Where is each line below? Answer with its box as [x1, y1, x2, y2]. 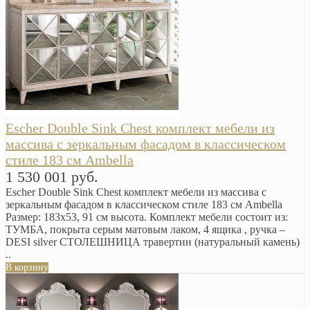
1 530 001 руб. [6, 168, 98, 186]
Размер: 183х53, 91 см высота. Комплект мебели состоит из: [6, 211, 288, 224]
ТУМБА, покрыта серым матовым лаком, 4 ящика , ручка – [6, 224, 285, 236]
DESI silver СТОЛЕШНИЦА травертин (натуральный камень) [6, 236, 300, 248]
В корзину [6, 262, 48, 273]
